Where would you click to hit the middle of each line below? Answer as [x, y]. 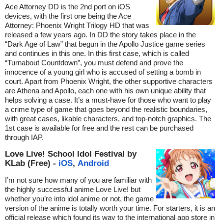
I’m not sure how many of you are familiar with [78, 180]
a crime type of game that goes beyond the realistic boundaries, [106, 110]
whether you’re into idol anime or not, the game [79, 199]
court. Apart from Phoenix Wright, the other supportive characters [109, 82]
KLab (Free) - [32, 163]
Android [93, 163]
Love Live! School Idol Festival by [71, 154]
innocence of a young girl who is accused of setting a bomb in [103, 72]
